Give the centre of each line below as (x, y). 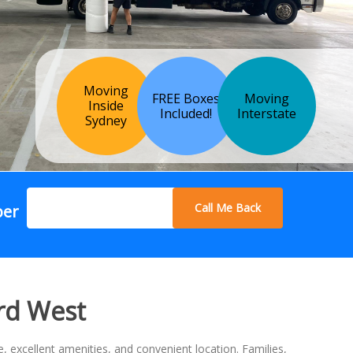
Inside (106, 106)
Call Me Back (227, 208)
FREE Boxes (186, 98)
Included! (186, 113)
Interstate (266, 113)
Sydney (106, 121)
